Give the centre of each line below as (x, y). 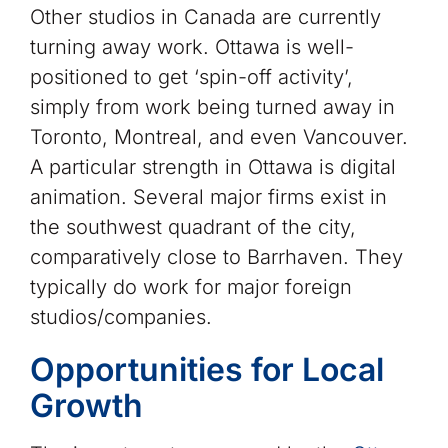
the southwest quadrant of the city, (192, 227)
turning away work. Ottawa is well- (191, 47)
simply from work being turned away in (212, 107)
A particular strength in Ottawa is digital (212, 167)
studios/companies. (120, 317)
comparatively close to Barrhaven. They (216, 257)
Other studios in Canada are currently (205, 17)
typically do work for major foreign (190, 287)
